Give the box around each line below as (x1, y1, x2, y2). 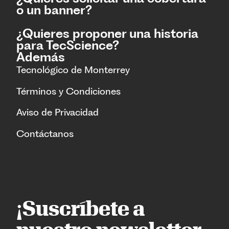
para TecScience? (16, 38, 119, 53)
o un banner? (16, 3, 92, 18)
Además (16, 50, 65, 65)
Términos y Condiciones (16, 85, 121, 97)
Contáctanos (16, 127, 74, 140)
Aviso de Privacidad (16, 106, 99, 119)
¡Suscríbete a (16, 196, 145, 220)
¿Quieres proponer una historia (16, 26, 198, 41)
